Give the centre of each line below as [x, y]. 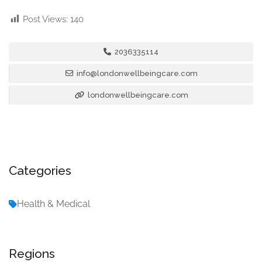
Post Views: [45, 20]
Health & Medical [54, 204]
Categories [40, 171]
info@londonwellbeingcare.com [137, 74]
